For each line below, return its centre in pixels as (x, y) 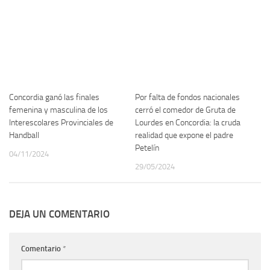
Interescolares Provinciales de (61, 122)
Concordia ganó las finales (54, 97)
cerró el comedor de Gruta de (185, 110)
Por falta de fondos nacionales (187, 97)
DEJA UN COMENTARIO (59, 214)
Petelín (147, 148)
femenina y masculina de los (58, 110)
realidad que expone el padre (184, 135)
